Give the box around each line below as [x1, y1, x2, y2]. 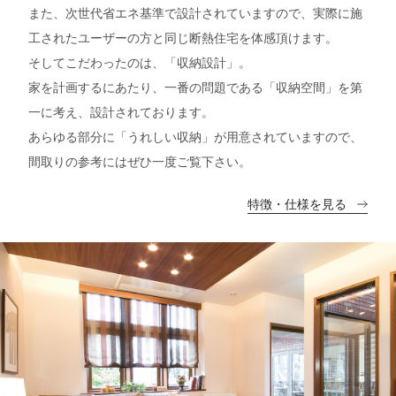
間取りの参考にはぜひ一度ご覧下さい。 [28, 151, 251, 170]
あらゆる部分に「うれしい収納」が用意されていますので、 [28, 126, 362, 145]
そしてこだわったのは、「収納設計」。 [28, 52, 251, 71]
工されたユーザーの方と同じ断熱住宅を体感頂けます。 [28, 27, 338, 46]
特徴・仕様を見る [247, 194, 346, 212]
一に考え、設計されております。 [28, 102, 214, 120]
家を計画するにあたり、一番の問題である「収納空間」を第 [28, 77, 362, 95]
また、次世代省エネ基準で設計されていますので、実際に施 [28, 3, 362, 21]
